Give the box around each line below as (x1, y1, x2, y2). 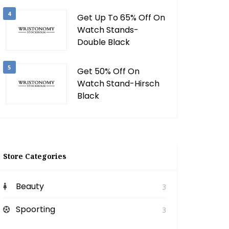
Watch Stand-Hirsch (77, 78, 159, 89)
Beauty (15, 180, 44, 192)
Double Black (77, 36, 130, 48)
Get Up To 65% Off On (77, 12, 165, 24)
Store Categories (3, 151, 66, 161)
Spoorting (15, 203, 55, 215)
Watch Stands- (77, 24, 139, 36)
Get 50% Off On (77, 65, 140, 77)
